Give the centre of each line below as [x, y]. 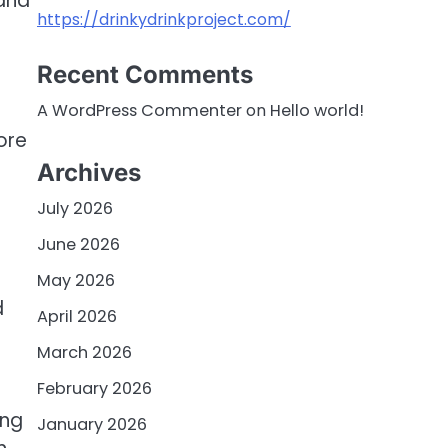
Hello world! [316, 111]
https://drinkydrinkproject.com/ [163, 19]
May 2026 [75, 280]
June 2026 [78, 244]
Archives [88, 172]
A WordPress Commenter [139, 111]
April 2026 [76, 316]
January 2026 [91, 424]
